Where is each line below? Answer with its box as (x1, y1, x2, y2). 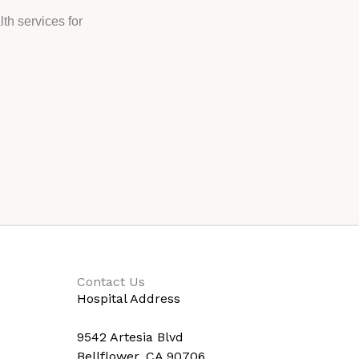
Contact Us (77, 273, 145, 289)
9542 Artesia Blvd (77, 329, 184, 345)
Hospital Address (77, 290, 180, 306)
